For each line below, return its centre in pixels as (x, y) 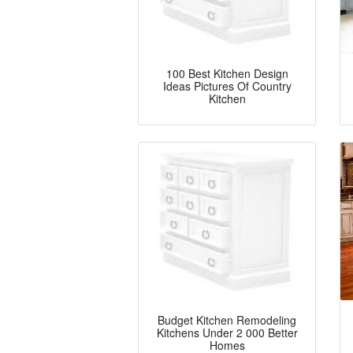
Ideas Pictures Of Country (227, 86)
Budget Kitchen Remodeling (227, 320)
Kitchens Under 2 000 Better (227, 333)
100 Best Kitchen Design (227, 74)
